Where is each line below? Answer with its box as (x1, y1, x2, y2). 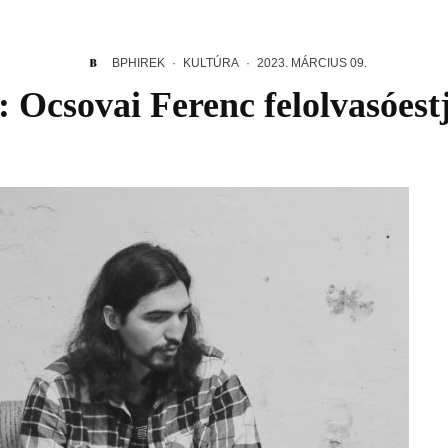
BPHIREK (111, 55, 165, 70)
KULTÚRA (182, 55, 239, 70)
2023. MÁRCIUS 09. (256, 55, 367, 70)
